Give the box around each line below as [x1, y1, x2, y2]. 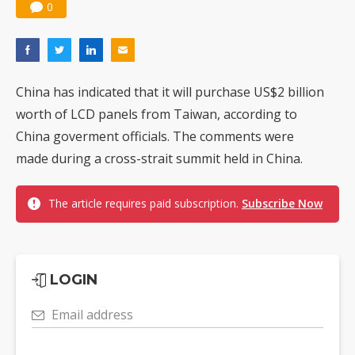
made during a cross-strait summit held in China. [16, 150, 303, 167]
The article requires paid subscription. [48, 196, 242, 211]
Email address [52, 306, 133, 323]
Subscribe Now [242, 196, 323, 211]
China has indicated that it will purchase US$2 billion [16, 83, 324, 101]
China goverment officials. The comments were [16, 128, 294, 145]
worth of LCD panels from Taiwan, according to [16, 105, 297, 123]
